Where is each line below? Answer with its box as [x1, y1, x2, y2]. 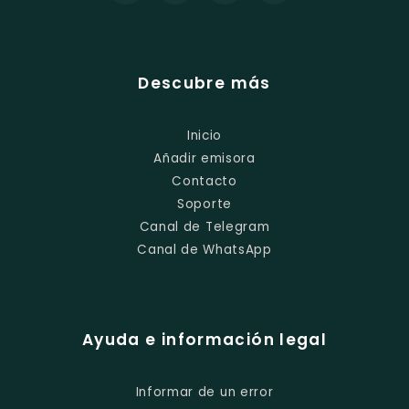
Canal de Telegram [139, 218, 270, 236]
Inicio [186, 127, 223, 145]
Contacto [172, 173, 237, 191]
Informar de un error [135, 383, 274, 402]
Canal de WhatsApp [137, 241, 272, 259]
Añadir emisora [153, 150, 256, 168]
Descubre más [138, 72, 271, 95]
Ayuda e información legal [81, 329, 328, 351]
